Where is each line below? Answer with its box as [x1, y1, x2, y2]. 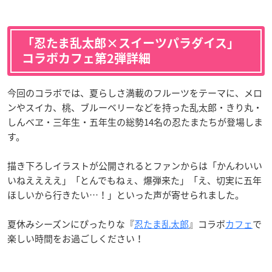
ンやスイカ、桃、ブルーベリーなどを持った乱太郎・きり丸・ [7, 101, 262, 114]
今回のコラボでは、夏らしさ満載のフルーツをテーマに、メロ [7, 86, 262, 100]
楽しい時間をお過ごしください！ [7, 232, 144, 245]
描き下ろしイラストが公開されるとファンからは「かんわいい [7, 159, 262, 172]
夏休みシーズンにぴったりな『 [7, 217, 134, 231]
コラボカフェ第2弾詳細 [22, 52, 151, 64]
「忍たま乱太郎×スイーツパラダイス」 [22, 37, 239, 49]
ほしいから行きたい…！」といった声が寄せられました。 [7, 188, 244, 202]
